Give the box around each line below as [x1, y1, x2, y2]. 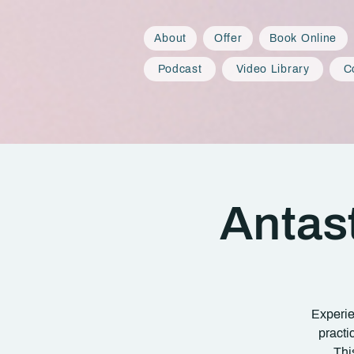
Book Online [269, 32, 337, 44]
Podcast [157, 63, 202, 75]
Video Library [235, 63, 310, 75]
